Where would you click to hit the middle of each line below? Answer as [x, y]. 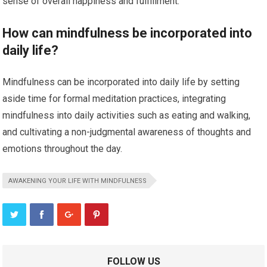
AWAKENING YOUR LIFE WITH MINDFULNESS [78, 181]
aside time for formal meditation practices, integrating [114, 99]
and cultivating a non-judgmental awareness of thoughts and [127, 132]
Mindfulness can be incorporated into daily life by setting [121, 82]
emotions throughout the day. [63, 149]
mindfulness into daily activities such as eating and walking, [127, 116]
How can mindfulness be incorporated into [128, 33]
